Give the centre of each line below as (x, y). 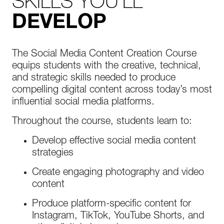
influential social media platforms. (83, 102)
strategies (53, 153)
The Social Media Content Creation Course (104, 54)
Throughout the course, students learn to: (102, 122)
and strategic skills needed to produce (94, 78)
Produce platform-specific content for (111, 204)
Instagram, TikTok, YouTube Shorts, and (118, 216)
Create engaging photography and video (118, 173)
